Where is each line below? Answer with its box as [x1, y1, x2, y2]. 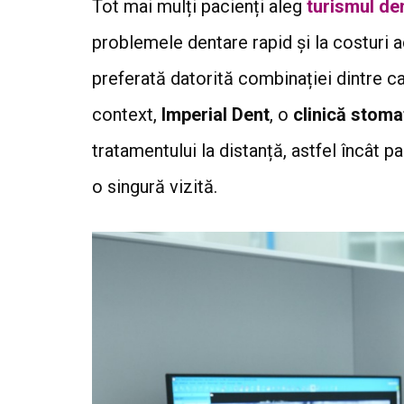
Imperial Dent [161, 104, 270, 125]
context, [92, 104, 161, 125]
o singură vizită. [92, 176, 217, 197]
